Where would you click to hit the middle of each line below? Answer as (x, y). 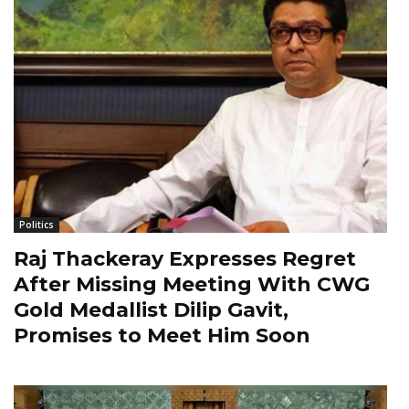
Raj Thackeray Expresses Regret (185, 259)
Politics (37, 225)
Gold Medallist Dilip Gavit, (151, 310)
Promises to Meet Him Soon (162, 336)
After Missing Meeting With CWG (192, 285)
